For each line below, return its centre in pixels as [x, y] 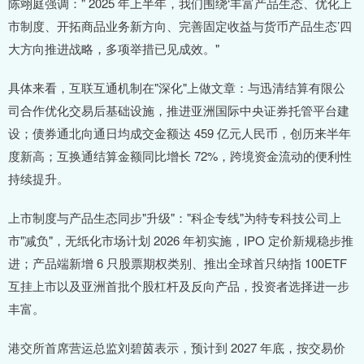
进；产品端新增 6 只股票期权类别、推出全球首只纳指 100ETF [178, 263]
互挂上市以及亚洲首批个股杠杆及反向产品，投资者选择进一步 [179, 286]
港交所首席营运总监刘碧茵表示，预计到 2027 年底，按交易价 [177, 348]
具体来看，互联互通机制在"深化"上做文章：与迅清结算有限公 [177, 88]
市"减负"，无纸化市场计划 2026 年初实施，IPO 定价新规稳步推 [181, 240]
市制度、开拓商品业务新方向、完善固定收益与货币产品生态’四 [180, 26]
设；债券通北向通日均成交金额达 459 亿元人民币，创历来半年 [180, 133]
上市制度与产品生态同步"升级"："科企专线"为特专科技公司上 [175, 218]
